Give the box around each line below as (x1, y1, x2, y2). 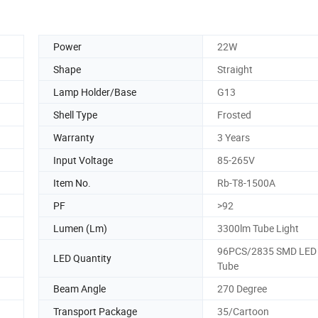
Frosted (217, 107, 251, 121)
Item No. (53, 175, 91, 190)
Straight (217, 62, 253, 76)
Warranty (53, 130, 94, 144)
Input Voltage (53, 153, 113, 167)
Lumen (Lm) (53, 221, 107, 235)
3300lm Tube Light (217, 221, 299, 235)
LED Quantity (53, 251, 111, 265)
